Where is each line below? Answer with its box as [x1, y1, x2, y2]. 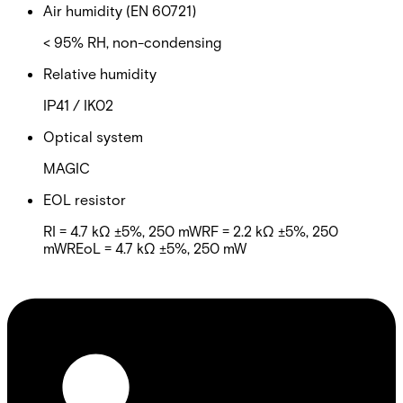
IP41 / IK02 [43, 95, 113, 113]
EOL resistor [43, 190, 126, 208]
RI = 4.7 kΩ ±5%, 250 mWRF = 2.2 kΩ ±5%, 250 [43, 221, 338, 239]
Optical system [43, 127, 143, 145]
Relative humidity [43, 64, 157, 82]
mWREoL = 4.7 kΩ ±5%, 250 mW [43, 238, 246, 256]
